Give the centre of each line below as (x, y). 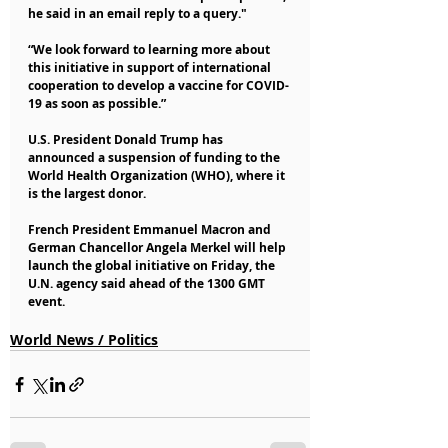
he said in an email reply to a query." (137, 14)
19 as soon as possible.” (97, 104)
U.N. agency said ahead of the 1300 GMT (148, 284)
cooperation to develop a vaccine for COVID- (158, 86)
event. (46, 302)
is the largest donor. (87, 194)
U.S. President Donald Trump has (127, 140)
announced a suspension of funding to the (155, 158)
